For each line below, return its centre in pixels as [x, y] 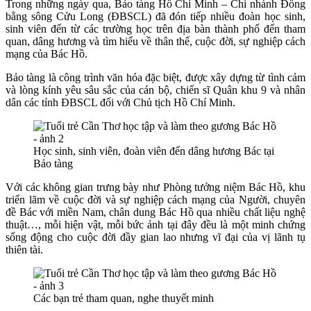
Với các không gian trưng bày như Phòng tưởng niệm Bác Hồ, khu [155, 187]
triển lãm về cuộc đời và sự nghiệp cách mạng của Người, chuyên [155, 199]
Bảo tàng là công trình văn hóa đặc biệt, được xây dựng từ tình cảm [155, 77]
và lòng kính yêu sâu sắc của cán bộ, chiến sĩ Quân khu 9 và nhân [155, 90]
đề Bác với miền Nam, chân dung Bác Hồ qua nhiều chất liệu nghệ [155, 212]
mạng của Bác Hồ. [47, 53]
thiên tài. [24, 249]
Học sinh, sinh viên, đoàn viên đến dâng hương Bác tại [154, 151]
